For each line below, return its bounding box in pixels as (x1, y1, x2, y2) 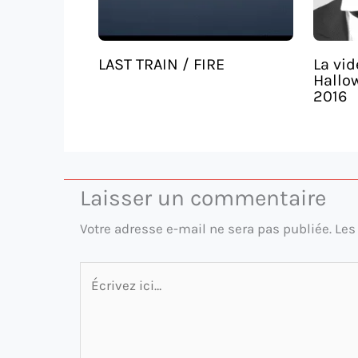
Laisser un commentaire (80, 185, 326, 212)
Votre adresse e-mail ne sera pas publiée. (80, 221, 332, 237)
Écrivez (79, 265, 124, 281)
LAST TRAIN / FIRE (97, 54, 225, 74)
